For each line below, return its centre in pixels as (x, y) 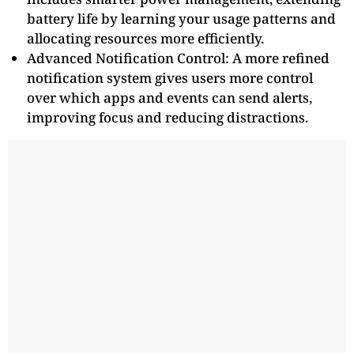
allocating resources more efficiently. (145, 38)
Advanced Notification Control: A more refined (178, 58)
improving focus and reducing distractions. (168, 117)
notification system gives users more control (170, 77)
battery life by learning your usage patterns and (181, 18)
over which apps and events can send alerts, (169, 97)
